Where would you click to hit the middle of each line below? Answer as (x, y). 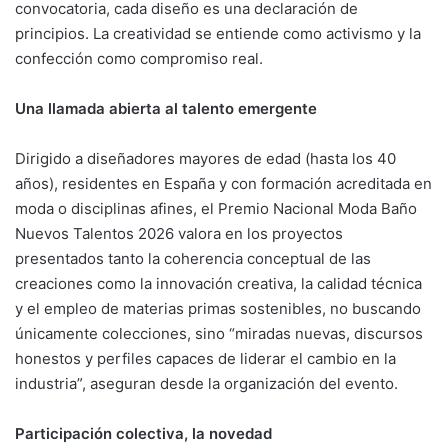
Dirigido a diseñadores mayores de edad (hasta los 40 (205, 158)
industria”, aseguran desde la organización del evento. (206, 383)
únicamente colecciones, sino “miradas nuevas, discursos (219, 333)
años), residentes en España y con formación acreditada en (223, 183)
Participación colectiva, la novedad (143, 433)
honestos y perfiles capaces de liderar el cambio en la (205, 358)
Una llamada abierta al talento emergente (166, 108)
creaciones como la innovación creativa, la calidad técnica (218, 283)
